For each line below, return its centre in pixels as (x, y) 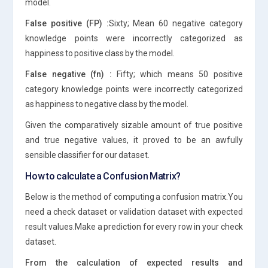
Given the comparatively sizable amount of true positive (134, 125)
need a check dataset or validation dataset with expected (134, 211)
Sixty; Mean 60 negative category (176, 23)
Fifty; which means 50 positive (177, 74)
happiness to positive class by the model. (100, 53)
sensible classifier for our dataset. (88, 155)
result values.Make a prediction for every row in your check (134, 226)
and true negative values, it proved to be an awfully (134, 140)
